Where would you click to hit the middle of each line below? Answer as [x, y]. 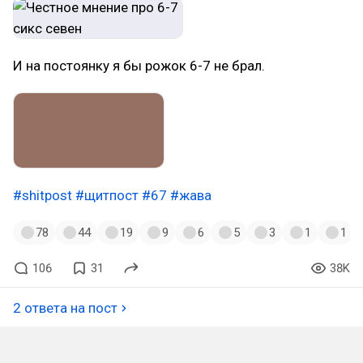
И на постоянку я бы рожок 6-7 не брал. [139, 66]
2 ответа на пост [65, 307]
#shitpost [43, 195]
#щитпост [107, 195]
